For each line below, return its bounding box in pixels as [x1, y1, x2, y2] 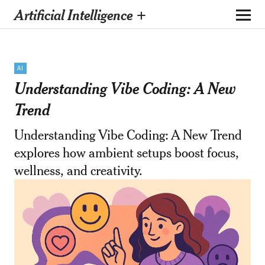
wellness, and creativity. [14, 162, 143, 179]
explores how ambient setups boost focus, [14, 144, 239, 161]
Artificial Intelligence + [14, 5, 147, 24]
